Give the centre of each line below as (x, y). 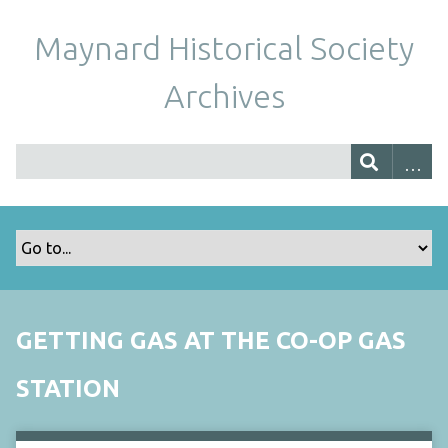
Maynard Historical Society (224, 48)
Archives (224, 96)
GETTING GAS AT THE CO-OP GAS (211, 340)
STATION (68, 388)
